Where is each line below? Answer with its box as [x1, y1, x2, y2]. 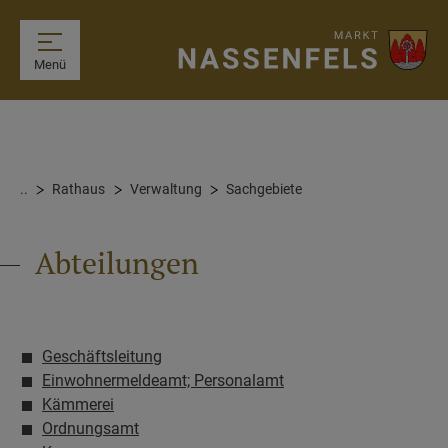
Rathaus [52, 181, 106, 199]
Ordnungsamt [42, 419, 139, 439]
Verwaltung [129, 181, 202, 199]
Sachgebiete [226, 181, 303, 199]
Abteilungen [35, 242, 199, 284]
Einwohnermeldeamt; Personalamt [42, 371, 284, 391]
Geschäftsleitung [42, 347, 162, 367]
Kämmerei [42, 395, 114, 415]
